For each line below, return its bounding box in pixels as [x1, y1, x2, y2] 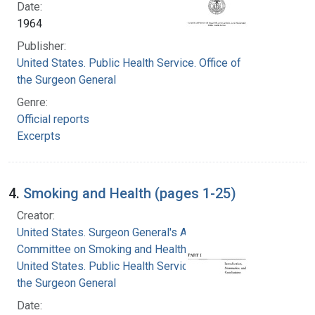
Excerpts [17, 129, 60, 143]
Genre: [17, 95, 48, 109]
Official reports [17, 112, 89, 126]
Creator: [17, 208, 55, 222]
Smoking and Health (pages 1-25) [23, 184, 236, 202]
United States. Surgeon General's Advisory [17, 225, 224, 239]
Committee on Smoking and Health [17, 242, 186, 256]
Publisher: [17, 39, 66, 53]
